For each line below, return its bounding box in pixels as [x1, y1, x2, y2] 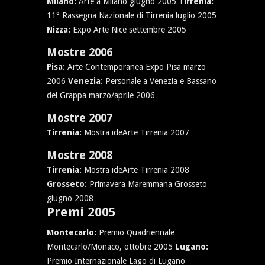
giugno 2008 [47, 193, 93, 203]
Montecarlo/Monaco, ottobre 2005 [47, 242, 175, 251]
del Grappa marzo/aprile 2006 [47, 91, 155, 100]
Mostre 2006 [47, 46, 112, 59]
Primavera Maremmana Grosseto [89, 179, 207, 189]
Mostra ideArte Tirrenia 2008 [84, 165, 189, 174]
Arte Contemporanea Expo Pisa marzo [67, 62, 206, 72]
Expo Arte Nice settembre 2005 [73, 25, 186, 34]
